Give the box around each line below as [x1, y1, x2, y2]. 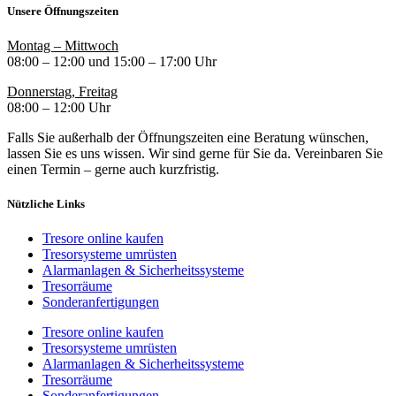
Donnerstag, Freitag [7, 84, 118, 100]
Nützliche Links [7, 197, 85, 211]
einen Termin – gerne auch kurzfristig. [7, 162, 219, 178]
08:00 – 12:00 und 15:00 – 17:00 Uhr [7, 54, 217, 70]
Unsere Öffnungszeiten [7, 4, 118, 18]
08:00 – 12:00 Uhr [7, 100, 110, 116]
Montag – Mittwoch [7, 38, 118, 54]
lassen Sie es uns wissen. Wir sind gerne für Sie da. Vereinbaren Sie [7, 146, 383, 162]
